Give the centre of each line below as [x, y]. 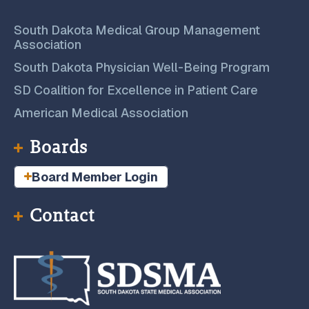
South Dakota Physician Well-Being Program [142, 67]
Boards [59, 147]
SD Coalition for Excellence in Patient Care [136, 90]
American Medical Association [101, 112]
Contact [62, 215]
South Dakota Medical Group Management [137, 30]
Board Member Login [95, 177]
